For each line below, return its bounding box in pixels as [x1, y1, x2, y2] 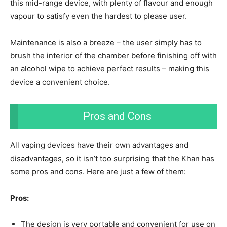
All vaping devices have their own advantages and [10, 140, 188, 150]
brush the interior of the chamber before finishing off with [10, 51, 217, 61]
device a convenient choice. [10, 77, 110, 87]
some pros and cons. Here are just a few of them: [10, 167, 186, 177]
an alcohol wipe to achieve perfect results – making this [10, 64, 209, 74]
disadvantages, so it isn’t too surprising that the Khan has [10, 154, 214, 164]
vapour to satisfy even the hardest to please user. [10, 11, 187, 21]
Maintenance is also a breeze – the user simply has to [10, 37, 202, 48]
